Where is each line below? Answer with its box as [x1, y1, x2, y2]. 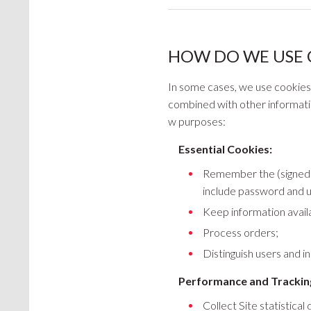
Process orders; [203, 226, 278, 239]
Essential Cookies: [178, 142, 272, 155]
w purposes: [168, 115, 226, 128]
